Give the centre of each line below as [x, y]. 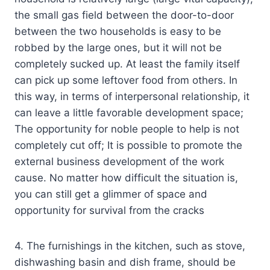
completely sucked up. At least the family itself [127, 64]
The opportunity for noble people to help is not [127, 129]
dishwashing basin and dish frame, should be [125, 262]
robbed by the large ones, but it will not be [118, 47]
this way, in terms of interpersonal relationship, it [132, 96]
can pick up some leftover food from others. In [126, 80]
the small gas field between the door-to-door [124, 15]
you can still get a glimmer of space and [111, 194]
